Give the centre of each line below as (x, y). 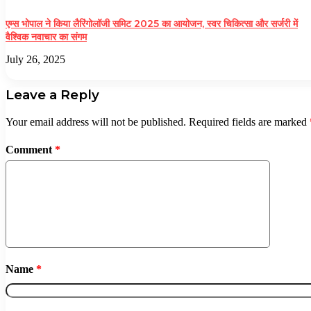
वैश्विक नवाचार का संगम (46, 37)
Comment (30, 149)
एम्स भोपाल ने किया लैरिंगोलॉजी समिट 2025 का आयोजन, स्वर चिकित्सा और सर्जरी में (152, 24)
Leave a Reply (52, 95)
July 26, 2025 (35, 60)
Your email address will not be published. (96, 121)
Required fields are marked (249, 121)
